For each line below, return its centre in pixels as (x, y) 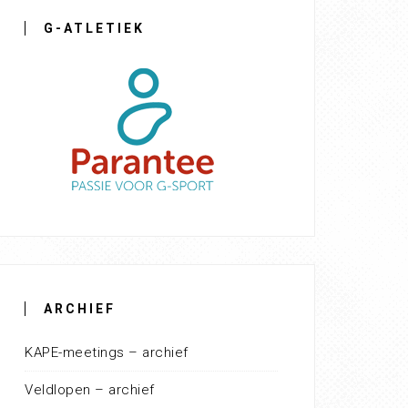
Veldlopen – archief (90, 390)
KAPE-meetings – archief (107, 353)
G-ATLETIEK (94, 29)
